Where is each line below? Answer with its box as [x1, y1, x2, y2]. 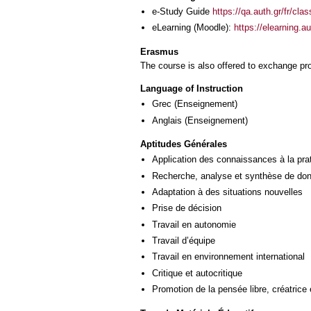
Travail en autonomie [152, 219, 236, 230]
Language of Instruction [140, 83, 243, 94]
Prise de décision [152, 203, 221, 214]
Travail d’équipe [152, 235, 215, 246]
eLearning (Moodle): [152, 22, 234, 33]
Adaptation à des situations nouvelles [152, 186, 303, 197]
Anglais [152, 115, 182, 126]
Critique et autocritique [152, 267, 242, 278]
